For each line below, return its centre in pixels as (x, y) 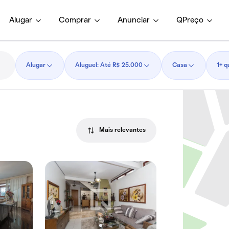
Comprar (75, 20)
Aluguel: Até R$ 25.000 (109, 65)
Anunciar (134, 20)
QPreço (190, 20)
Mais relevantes (123, 130)
